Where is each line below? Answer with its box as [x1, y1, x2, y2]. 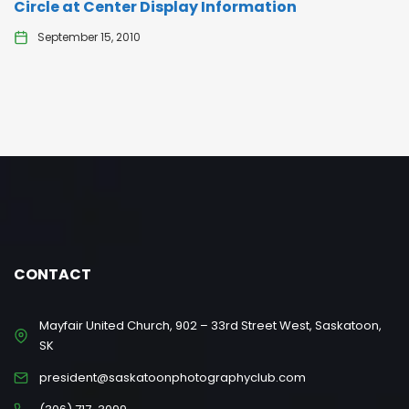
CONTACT [14, 264, 91, 285]
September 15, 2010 [37, 29, 141, 45]
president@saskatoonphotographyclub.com [39, 369, 306, 386]
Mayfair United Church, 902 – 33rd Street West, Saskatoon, [38, 317, 382, 334]
